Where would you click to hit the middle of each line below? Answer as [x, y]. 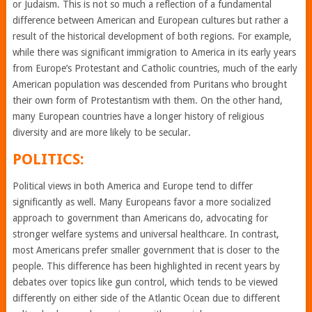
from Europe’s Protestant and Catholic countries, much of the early [155, 68]
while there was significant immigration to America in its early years [154, 52]
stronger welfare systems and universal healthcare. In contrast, [146, 234]
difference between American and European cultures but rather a [150, 20]
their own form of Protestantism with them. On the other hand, [147, 100]
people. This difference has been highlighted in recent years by [146, 266]
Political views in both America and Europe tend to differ [132, 186]
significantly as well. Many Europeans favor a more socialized [141, 202]
